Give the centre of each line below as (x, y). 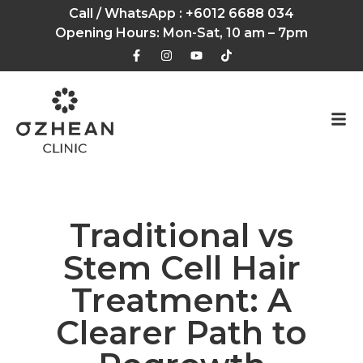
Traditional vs (181, 235)
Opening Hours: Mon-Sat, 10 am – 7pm (181, 33)
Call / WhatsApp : (127, 13)
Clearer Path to (181, 332)
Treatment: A (181, 300)
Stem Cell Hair (181, 267)
